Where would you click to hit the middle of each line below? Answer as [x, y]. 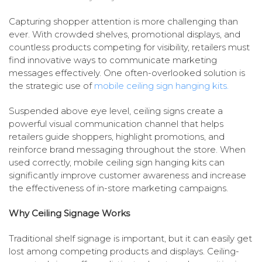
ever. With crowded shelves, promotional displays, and [125, 35]
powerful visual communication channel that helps [116, 124]
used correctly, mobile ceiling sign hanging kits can [117, 163]
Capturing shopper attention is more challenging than [123, 22]
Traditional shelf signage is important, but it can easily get [130, 239]
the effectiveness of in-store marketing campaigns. [118, 188]
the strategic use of [51, 86]
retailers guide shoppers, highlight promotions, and [117, 137]
